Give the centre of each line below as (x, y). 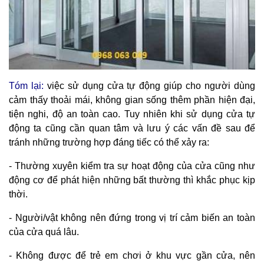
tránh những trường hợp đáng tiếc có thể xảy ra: (109, 142)
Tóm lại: (26, 85)
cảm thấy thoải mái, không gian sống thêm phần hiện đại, (132, 100)
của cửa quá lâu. (44, 232)
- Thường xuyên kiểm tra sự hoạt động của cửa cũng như (132, 166)
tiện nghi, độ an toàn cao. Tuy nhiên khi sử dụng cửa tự (132, 114)
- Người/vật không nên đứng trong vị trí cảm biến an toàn (132, 217)
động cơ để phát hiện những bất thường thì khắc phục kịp (132, 180)
